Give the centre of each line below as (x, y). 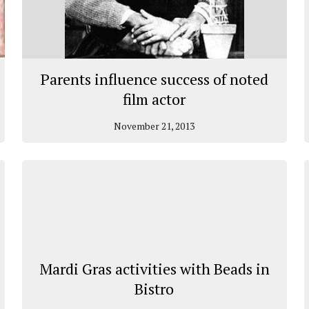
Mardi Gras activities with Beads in (154, 268)
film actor (154, 99)
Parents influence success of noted (154, 79)
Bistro (154, 288)
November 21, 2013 (154, 126)
